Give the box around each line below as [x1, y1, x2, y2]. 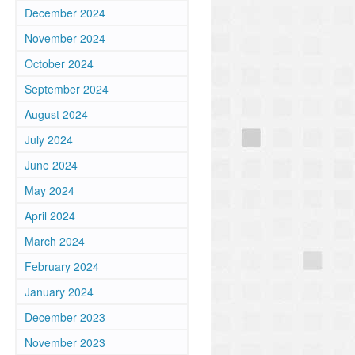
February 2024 [25, 258, 99, 274]
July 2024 [25, 132, 73, 147]
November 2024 [25, 30, 105, 46]
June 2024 [25, 157, 78, 173]
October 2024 [25, 55, 94, 71]
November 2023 [25, 334, 105, 350]
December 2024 [25, 5, 105, 21]
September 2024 [25, 81, 109, 97]
